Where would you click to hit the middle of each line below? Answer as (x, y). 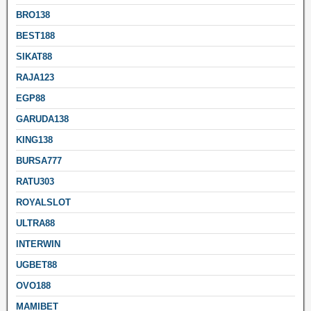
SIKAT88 (34, 56)
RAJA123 (35, 77)
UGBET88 (36, 264)
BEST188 (35, 35)
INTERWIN (38, 244)
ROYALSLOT (43, 202)
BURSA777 (39, 160)
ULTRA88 (35, 223)
